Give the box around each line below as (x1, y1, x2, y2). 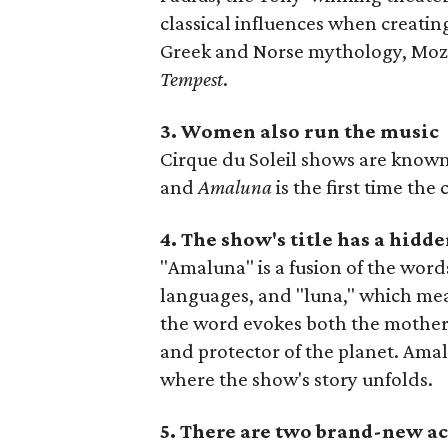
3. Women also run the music (160, 119, 440, 143)
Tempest (160, 67, 224, 91)
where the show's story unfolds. (160, 367, 434, 391)
